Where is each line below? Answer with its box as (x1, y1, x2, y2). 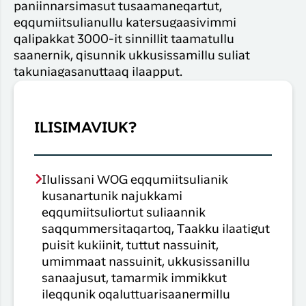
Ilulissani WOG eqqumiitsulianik (41, 174, 228, 186)
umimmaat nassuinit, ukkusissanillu (41, 256, 250, 268)
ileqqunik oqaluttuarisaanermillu (41, 289, 230, 301)
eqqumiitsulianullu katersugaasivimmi (14, 18, 236, 29)
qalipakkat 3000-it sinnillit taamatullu (14, 34, 234, 46)
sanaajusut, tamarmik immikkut (41, 273, 227, 284)
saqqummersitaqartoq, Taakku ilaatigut (41, 223, 270, 235)
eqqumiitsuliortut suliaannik (41, 207, 206, 219)
